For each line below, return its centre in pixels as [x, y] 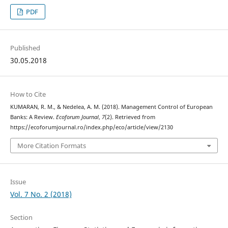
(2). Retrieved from [130, 117]
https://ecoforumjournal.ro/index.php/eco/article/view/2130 [91, 127]
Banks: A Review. [33, 117]
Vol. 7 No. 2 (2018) [41, 194]
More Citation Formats [51, 145]
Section [21, 217]
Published [25, 48]
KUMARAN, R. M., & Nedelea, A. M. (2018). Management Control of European [111, 107]
